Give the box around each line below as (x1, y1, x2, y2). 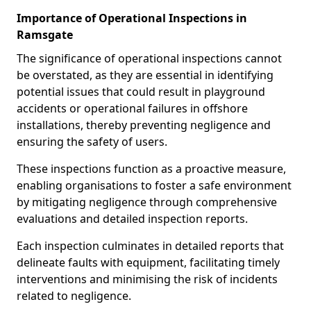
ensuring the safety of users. (17, 134, 167, 149)
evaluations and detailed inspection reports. (17, 211, 251, 226)
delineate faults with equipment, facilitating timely (17, 255, 280, 270)
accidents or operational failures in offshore (17, 101, 248, 116)
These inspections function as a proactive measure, (17, 161, 286, 176)
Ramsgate (17, 27, 73, 42)
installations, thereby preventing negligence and (17, 117, 271, 133)
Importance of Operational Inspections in (17, 10, 247, 26)
